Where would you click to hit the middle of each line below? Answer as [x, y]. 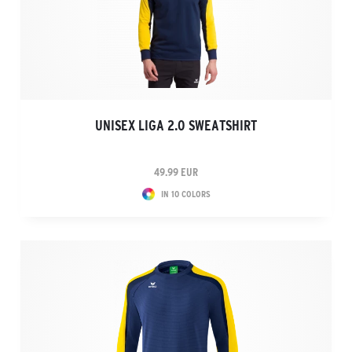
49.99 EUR [176, 172]
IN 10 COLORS [185, 194]
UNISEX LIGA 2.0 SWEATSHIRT [176, 126]
